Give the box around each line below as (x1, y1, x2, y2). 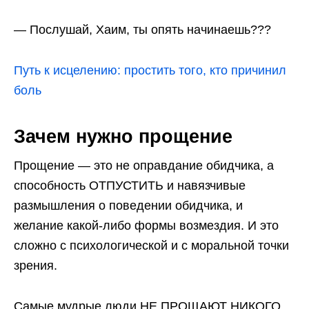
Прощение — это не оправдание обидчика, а (14, 158, 274, 172)
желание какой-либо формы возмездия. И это (14, 218, 279, 232)
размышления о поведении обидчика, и (14, 198, 243, 212)
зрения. (14, 258, 57, 272)
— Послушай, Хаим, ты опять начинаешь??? (14, 22, 271, 37)
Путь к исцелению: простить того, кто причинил (14, 63, 286, 77)
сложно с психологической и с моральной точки (14, 238, 289, 252)
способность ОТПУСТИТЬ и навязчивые (14, 178, 246, 192)
